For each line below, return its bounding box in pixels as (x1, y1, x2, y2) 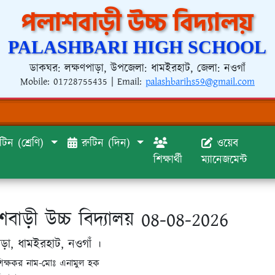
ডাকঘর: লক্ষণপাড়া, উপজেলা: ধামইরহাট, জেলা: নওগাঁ (29, 61, 246, 77)
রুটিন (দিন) (77, 136, 134, 152)
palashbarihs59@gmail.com (145, 75, 255, 89)
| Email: (107, 75, 145, 89)
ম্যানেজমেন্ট (201, 152, 247, 168)
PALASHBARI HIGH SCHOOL (8, 37, 267, 57)
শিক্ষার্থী (153, 152, 183, 168)
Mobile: (20, 75, 53, 89)
